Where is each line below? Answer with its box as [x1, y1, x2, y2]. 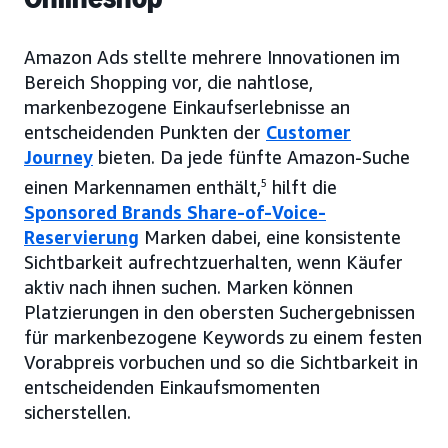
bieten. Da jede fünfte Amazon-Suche [93, 146, 410, 169]
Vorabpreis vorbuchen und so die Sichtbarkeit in [24, 351, 418, 374]
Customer [266, 121, 351, 144]
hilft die [267, 176, 337, 199]
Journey [24, 146, 93, 169]
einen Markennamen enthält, [24, 176, 261, 199]
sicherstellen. [24, 401, 131, 424]
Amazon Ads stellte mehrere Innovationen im [24, 46, 400, 69]
